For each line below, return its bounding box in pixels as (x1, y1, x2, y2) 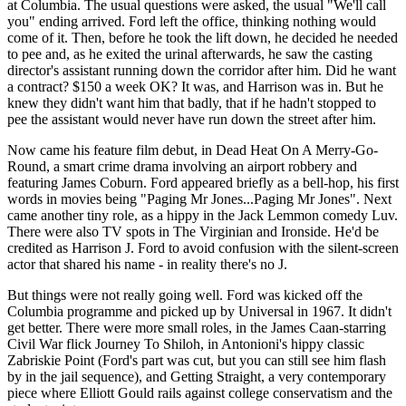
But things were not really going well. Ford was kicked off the (7, 286, 362, 303)
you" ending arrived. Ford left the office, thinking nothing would (7, 13, 376, 29)
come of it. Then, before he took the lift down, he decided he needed (7, 29, 398, 45)
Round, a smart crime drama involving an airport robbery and (7, 158, 357, 174)
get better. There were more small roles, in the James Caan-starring (7, 319, 386, 335)
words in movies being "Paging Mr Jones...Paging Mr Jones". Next (7, 190, 391, 207)
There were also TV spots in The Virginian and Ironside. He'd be (7, 223, 379, 239)
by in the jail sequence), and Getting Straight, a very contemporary (7, 368, 386, 384)
